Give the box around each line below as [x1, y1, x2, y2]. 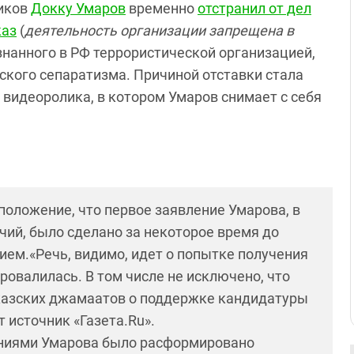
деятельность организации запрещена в [24, 22, 294, 39]
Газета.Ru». [80, 312, 155, 329]
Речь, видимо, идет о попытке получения [36, 246, 308, 262]
